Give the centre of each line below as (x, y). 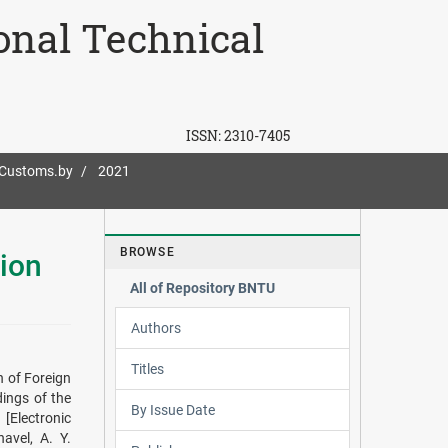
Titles (147, 368)
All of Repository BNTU (202, 287)
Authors (155, 327)
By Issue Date (172, 409)
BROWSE (147, 251)
